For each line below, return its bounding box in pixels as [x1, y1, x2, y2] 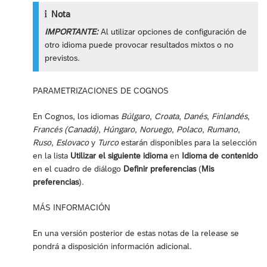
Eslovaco [56, 138, 89, 148]
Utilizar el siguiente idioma [70, 151, 167, 161]
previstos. [45, 52, 80, 63]
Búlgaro [121, 111, 150, 122]
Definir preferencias [123, 164, 196, 174]
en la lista [33, 151, 70, 161]
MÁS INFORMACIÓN [33, 203, 110, 213]
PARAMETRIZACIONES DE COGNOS [33, 86, 169, 96]
